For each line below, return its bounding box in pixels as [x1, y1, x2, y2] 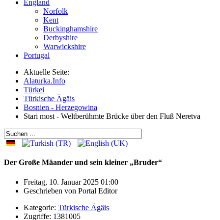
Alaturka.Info [24, 77, 65, 85]
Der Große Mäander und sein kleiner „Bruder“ [4, 158, 162, 167]
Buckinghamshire [43, 25, 98, 33]
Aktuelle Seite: [24, 68, 73, 76]
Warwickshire [43, 42, 86, 51]
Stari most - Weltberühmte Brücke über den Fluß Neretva [24, 112, 200, 120]
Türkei [24, 85, 44, 94]
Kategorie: [24, 203, 58, 212]
